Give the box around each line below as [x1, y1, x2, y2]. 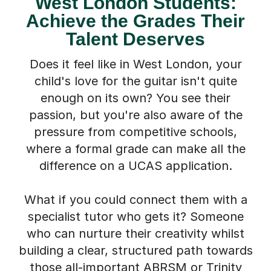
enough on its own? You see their [41, 90, 230, 105]
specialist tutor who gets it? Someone [27, 209, 244, 224]
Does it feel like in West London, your [29, 56, 242, 71]
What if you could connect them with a [24, 192, 247, 207]
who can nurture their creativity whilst [27, 226, 244, 241]
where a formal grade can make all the [25, 141, 246, 156]
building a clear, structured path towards [18, 243, 253, 258]
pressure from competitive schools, [34, 124, 237, 139]
